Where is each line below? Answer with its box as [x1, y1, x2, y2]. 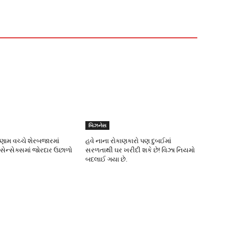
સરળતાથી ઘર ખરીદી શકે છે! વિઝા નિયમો [85, 146, 195, 154]
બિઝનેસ [88, 122, 107, 129]
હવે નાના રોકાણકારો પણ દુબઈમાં [85, 137, 172, 145]
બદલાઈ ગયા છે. [85, 155, 128, 164]
